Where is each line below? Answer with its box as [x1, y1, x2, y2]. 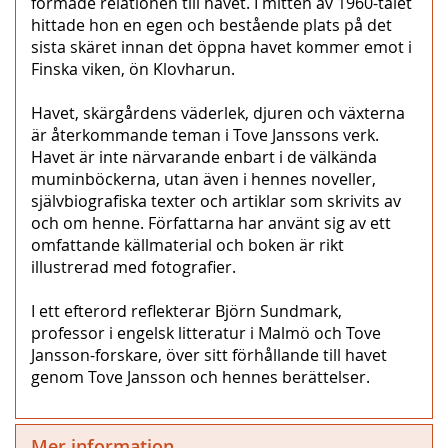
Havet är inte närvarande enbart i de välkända [31, 145, 377, 168]
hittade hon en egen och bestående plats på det [31, 13, 392, 36]
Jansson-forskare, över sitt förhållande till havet [31, 343, 387, 366]
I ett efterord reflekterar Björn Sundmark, [31, 299, 342, 322]
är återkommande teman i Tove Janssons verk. [31, 123, 379, 146]
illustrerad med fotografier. [31, 255, 236, 278]
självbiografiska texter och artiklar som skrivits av [31, 189, 401, 212]
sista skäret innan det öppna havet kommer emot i [31, 35, 412, 58]
